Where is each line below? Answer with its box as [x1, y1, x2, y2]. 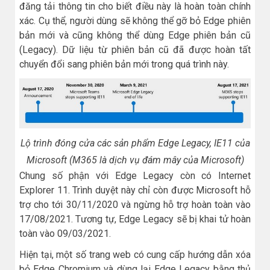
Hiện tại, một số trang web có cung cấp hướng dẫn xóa [19, 249, 251, 261]
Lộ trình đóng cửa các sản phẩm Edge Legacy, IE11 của [20, 137, 250, 149]
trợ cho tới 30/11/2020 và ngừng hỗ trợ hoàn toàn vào [19, 198, 251, 210]
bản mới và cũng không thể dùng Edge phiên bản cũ [19, 30, 251, 42]
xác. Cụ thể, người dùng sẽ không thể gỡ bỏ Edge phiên [19, 15, 251, 27]
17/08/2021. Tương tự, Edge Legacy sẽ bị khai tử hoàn [19, 213, 251, 225]
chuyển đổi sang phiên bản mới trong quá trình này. [19, 58, 229, 71]
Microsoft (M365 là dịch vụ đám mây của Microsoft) [26, 154, 244, 166]
